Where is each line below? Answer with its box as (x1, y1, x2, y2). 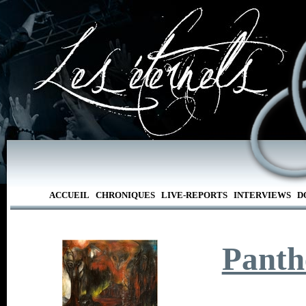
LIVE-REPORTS (161, 190, 227, 200)
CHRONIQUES (95, 190, 155, 200)
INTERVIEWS (233, 190, 291, 200)
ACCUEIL (48, 190, 89, 200)
